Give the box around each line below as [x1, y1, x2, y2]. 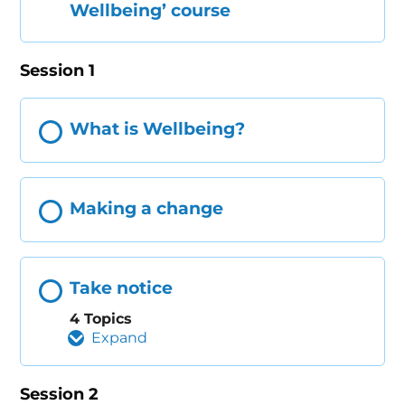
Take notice [70, 278, 174, 299]
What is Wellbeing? [70, 118, 246, 140]
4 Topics [70, 309, 133, 327]
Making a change [70, 198, 224, 220]
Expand [91, 328, 148, 346]
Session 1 [20, 61, 96, 81]
